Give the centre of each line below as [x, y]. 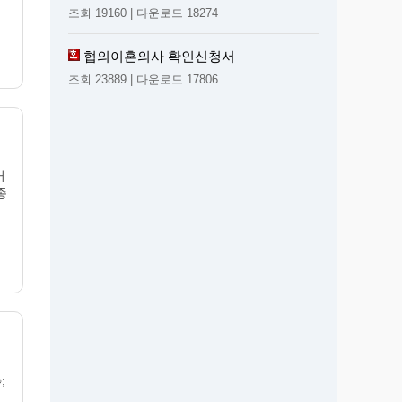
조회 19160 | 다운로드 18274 [143, 13]
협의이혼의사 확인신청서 [159, 56]
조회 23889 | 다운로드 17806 [143, 79]
